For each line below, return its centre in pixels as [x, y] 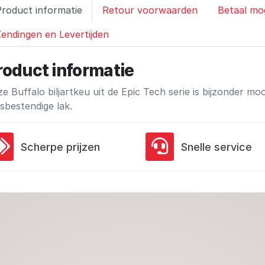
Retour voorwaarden [150, 10]
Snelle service [216, 147]
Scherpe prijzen [60, 147]
